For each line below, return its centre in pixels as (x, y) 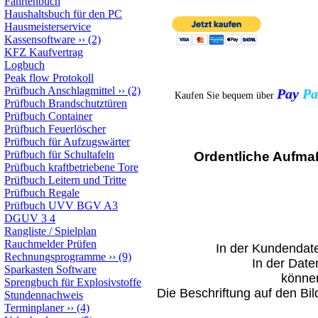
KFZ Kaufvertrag (44, 52)
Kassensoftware (40, 39)
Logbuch (24, 65)
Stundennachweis (44, 295)
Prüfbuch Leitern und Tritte (65, 180)
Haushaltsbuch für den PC (63, 14)
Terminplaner (34, 308)
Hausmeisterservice (48, 27)
